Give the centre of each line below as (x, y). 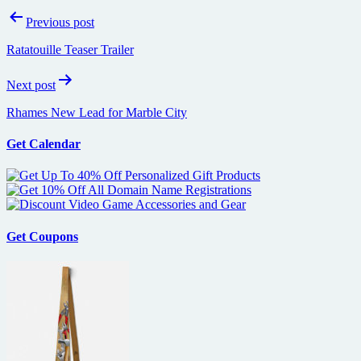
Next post (31, 85)
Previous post (60, 22)
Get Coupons (42, 236)
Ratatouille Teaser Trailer (70, 49)
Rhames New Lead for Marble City (97, 112)
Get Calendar (44, 144)
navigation (49, 38)
